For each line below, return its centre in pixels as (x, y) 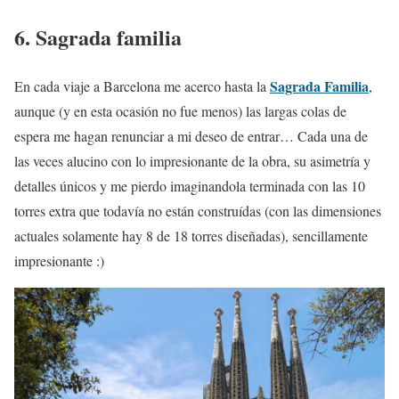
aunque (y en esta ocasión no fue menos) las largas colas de (180, 110)
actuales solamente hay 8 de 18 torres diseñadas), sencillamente (191, 235)
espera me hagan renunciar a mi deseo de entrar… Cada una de (191, 135)
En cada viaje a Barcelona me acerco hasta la (142, 85)
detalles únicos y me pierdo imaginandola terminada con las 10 (190, 185)
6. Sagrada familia (98, 37)
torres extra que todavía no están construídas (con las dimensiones (198, 210)
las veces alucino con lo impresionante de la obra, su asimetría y (192, 160)
